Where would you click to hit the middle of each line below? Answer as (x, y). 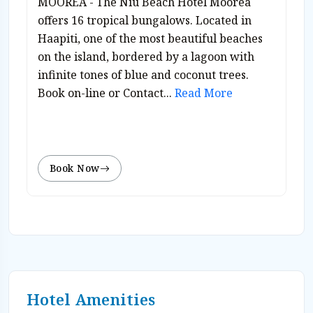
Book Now (75, 168)
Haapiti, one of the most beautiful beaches (150, 38)
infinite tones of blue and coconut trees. (143, 74)
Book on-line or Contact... (105, 93)
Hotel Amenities (91, 299)
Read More (202, 93)
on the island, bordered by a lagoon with (146, 56)
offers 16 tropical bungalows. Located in (145, 20)
